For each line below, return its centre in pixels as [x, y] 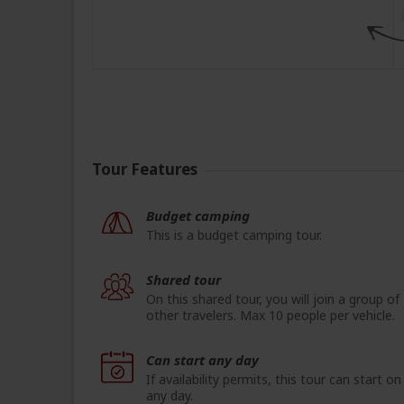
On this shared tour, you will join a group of [273, 299]
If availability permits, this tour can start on [274, 380]
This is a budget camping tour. [234, 235]
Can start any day [202, 360]
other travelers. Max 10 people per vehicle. [271, 316]
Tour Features [145, 170]
